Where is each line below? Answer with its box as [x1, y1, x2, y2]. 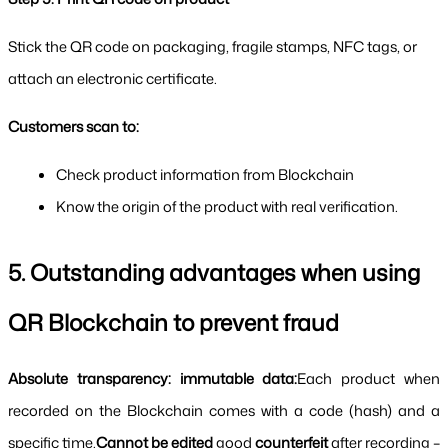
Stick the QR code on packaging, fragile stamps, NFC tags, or [8, 36, 417, 58]
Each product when [297, 368, 441, 390]
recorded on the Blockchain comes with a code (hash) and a [8, 400, 440, 422]
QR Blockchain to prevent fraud [8, 306, 339, 339]
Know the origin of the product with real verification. [56, 196, 398, 218]
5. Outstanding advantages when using [8, 256, 420, 289]
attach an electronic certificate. [8, 68, 217, 90]
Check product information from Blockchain [56, 164, 354, 186]
